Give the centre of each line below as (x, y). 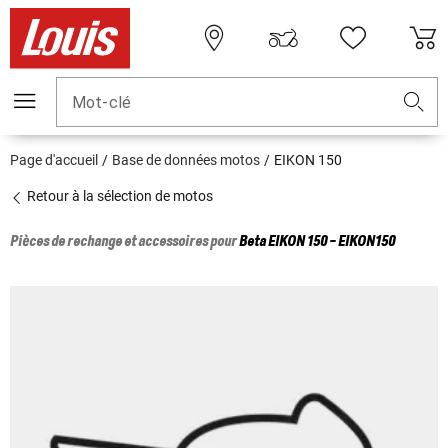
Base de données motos (186, 160)
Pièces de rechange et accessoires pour (124, 242)
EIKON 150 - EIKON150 (331, 242)
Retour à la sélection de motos (118, 196)
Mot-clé (102, 103)
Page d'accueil (54, 160)
